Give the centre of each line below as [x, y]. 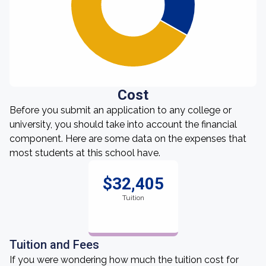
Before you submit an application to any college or [121, 110]
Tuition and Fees [54, 245]
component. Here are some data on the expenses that [128, 139]
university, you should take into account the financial [123, 124]
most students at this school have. [85, 153]
